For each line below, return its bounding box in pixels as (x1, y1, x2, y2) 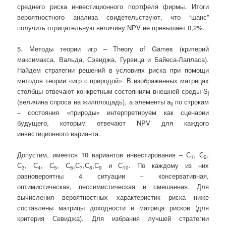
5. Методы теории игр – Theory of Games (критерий (17, 43, 209, 53)
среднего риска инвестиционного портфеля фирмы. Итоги (17, 1, 209, 11)
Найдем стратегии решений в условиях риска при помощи (17, 65, 209, 75)
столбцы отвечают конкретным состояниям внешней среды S (17, 86, 208, 96)
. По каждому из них (129, 160, 209, 170)
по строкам (173, 96, 209, 106)
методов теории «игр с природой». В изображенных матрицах (17, 75, 209, 85)
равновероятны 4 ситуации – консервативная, (17, 171, 209, 181)
